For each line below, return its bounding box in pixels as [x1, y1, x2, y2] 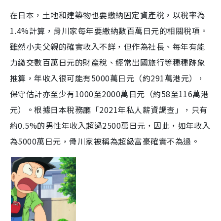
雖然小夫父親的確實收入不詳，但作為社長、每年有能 [10, 40, 205, 53]
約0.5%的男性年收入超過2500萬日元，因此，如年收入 [10, 119, 211, 132]
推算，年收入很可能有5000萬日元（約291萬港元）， [10, 72, 205, 84]
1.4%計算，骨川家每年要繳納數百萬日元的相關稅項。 [10, 25, 208, 37]
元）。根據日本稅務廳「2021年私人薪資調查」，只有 [10, 104, 208, 116]
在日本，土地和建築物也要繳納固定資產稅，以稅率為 [10, 9, 205, 21]
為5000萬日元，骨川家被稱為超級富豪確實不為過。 [10, 135, 199, 147]
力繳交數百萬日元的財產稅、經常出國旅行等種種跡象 [10, 56, 205, 69]
